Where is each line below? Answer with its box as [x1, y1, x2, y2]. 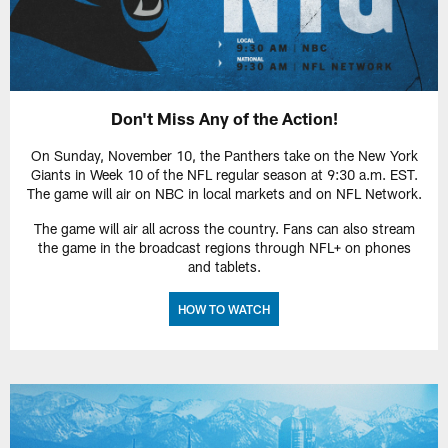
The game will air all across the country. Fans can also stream [33, 219, 415, 237]
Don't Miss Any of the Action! [110, 107, 338, 128]
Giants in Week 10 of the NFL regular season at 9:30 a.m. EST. [30, 165, 418, 183]
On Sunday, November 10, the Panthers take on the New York [30, 146, 418, 164]
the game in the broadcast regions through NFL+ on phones [37, 238, 411, 256]
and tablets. [187, 257, 261, 275]
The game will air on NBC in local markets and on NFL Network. [26, 184, 422, 202]
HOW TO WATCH [178, 301, 270, 316]
